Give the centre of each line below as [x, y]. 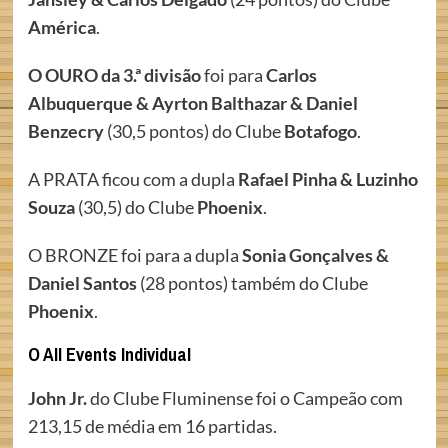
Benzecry [65, 131]
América [61, 27]
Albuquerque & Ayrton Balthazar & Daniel [192, 103]
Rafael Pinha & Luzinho [327, 179]
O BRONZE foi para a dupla [134, 255]
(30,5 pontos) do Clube [193, 131]
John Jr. [57, 398]
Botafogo [320, 131]
